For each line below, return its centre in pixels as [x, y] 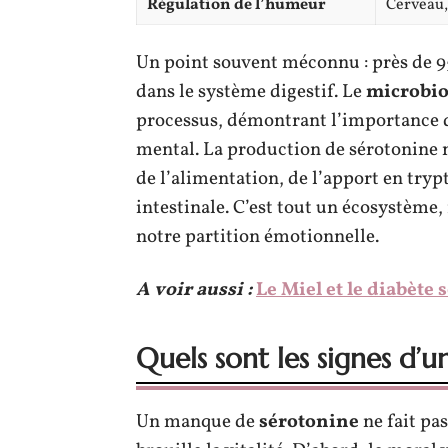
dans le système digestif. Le [251, 91]
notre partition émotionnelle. [257, 236]
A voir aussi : [194, 289]
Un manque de [197, 421]
